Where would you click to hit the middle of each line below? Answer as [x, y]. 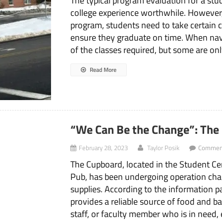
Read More [103, 70]
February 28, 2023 [104, 148]
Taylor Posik [164, 148]
